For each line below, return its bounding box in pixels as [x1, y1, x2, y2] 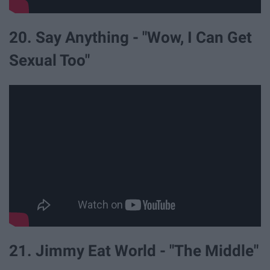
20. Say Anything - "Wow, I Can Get [9, 28, 252, 47]
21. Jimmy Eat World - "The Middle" [9, 241, 259, 260]
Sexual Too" [9, 51, 90, 70]
